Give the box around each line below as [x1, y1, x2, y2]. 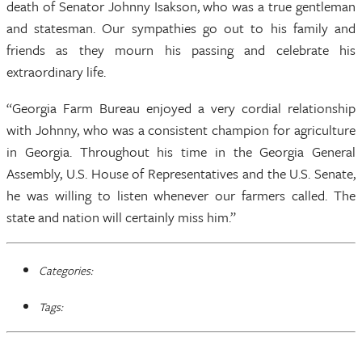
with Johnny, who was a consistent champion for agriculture [6, 120, 356, 140]
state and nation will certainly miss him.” [6, 207, 236, 227]
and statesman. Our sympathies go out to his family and [6, 18, 356, 38]
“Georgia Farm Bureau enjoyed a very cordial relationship [6, 98, 356, 118]
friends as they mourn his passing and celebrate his [6, 40, 356, 60]
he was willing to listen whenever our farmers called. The [6, 185, 356, 205]
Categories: [39, 262, 93, 279]
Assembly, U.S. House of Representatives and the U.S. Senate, [6, 163, 356, 183]
